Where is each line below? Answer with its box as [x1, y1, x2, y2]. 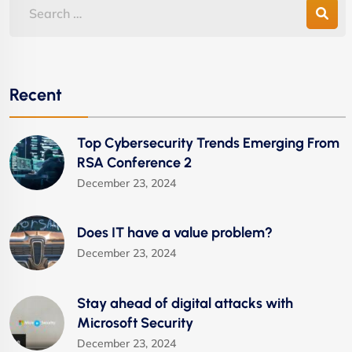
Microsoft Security [77, 313, 193, 332]
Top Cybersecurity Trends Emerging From [77, 134, 339, 152]
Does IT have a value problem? [77, 224, 273, 242]
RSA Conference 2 [77, 153, 192, 171]
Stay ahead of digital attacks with [77, 294, 293, 312]
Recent [9, 83, 62, 104]
